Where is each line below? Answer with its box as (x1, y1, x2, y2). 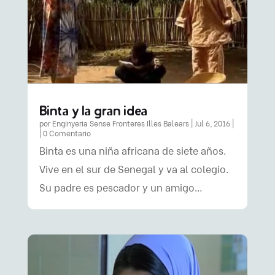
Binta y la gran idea (39, 103, 147, 118)
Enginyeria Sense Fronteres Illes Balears (52, 119, 189, 128)
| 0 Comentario (39, 129, 91, 138)
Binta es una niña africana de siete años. (39, 145, 226, 157)
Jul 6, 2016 (194, 119, 230, 128)
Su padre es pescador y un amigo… (39, 182, 203, 194)
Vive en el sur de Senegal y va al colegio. (39, 164, 228, 176)
